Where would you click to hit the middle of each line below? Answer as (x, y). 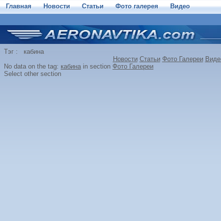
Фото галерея (137, 6)
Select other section (33, 74)
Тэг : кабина (24, 52)
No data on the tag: (32, 66)
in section (97, 66)
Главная (19, 6)
